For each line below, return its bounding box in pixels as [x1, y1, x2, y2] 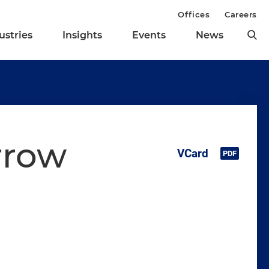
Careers [225, 10, 257, 19]
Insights [62, 29, 102, 41]
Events [132, 29, 166, 41]
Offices [178, 10, 210, 19]
